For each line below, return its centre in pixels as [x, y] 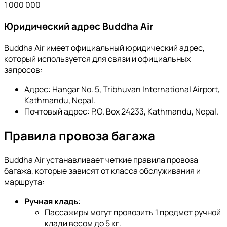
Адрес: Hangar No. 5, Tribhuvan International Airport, [122, 89]
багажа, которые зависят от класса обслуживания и [102, 171]
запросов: [23, 70]
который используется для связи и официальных [97, 59]
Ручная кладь [51, 201]
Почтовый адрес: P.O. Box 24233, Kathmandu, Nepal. [121, 112]
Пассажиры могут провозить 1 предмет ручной [133, 213]
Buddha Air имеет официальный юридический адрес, [104, 48]
